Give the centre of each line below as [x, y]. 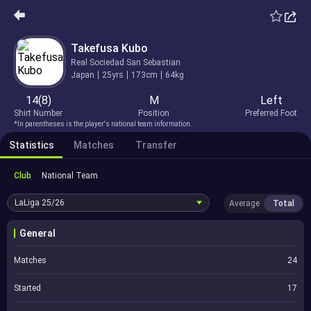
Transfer [156, 145]
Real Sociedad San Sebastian [126, 62]
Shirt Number [38, 113]
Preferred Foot [271, 113]
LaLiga [28, 203]
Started [27, 288]
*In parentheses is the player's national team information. [103, 124]
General [37, 233]
